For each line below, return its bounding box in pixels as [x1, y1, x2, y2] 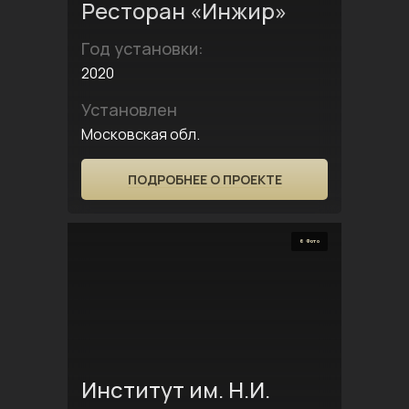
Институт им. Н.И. [81, 374, 270, 404]
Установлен [81, 99, 177, 121]
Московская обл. [81, 124, 200, 144]
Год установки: [81, 37, 204, 59]
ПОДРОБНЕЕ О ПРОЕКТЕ [127, 171, 282, 188]
